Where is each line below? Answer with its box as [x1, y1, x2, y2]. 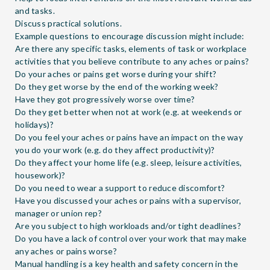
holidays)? [15, 119, 54, 130]
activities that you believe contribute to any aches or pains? [15, 55, 250, 66]
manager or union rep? [15, 207, 102, 218]
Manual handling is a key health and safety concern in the [15, 258, 238, 269]
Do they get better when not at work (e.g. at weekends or [15, 106, 242, 117]
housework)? [15, 169, 66, 180]
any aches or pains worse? [15, 245, 117, 256]
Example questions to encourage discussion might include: [15, 30, 245, 41]
